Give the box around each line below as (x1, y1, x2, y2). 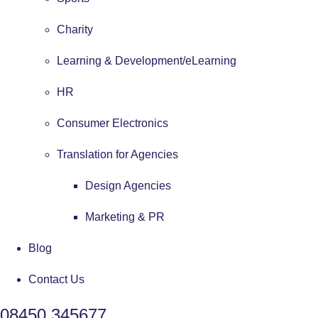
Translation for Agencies (57, 148, 178, 160)
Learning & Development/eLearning (57, 54, 236, 67)
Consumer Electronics (57, 116, 168, 129)
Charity (57, 23, 93, 35)
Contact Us (28, 273, 84, 285)
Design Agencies (85, 179, 171, 192)
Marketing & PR (85, 210, 165, 223)
